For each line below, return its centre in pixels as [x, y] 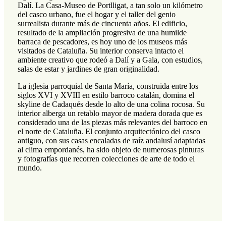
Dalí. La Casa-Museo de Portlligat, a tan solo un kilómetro [110, 6]
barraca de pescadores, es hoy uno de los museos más [102, 42]
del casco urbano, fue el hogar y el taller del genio [96, 15]
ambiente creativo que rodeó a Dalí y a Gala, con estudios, [110, 60]
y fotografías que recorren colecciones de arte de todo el [106, 159]
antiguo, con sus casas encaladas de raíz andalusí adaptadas [111, 141]
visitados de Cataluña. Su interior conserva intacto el [100, 51]
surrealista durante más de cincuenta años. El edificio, [102, 24]
